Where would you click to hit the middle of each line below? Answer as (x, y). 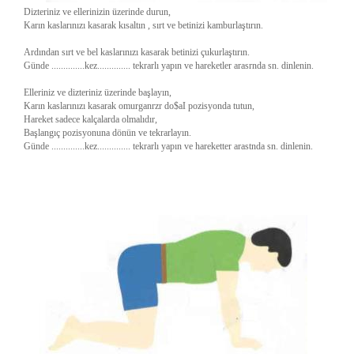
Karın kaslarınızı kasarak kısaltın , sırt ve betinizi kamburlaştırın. (143, 25)
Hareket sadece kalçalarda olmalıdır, (90, 119)
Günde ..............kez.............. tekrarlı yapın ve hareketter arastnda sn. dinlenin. (168, 146)
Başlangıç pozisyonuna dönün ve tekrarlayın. (107, 133)
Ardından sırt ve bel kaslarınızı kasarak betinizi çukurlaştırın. (137, 52)
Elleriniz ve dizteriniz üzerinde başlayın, (98, 92)
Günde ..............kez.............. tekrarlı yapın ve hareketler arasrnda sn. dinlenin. (169, 66)
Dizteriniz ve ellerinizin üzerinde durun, (97, 12)
